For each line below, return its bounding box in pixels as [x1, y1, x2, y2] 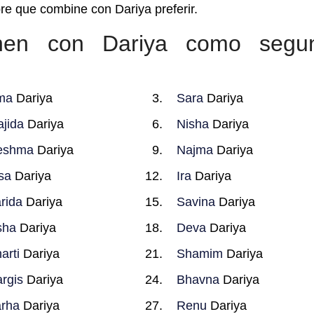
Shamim [177, 247, 224, 261]
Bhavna [177, 273, 220, 287]
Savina [177, 195, 216, 209]
